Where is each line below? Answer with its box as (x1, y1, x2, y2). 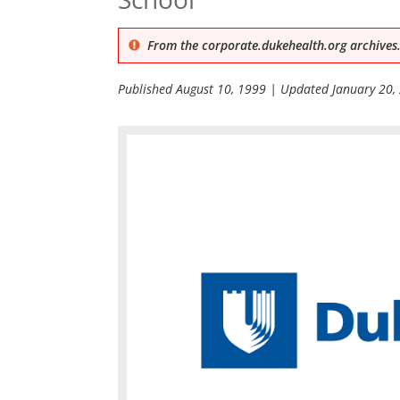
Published (118, 80, 176, 97)
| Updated (266, 80, 332, 97)
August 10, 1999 (176, 80, 266, 97)
